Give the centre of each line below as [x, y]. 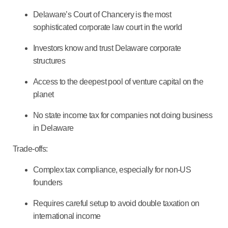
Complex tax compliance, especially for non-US [112, 169]
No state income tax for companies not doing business [123, 115]
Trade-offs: [30, 149]
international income [68, 216]
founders [49, 182]
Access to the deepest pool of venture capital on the [118, 81]
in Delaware [54, 128]
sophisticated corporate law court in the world [109, 27]
